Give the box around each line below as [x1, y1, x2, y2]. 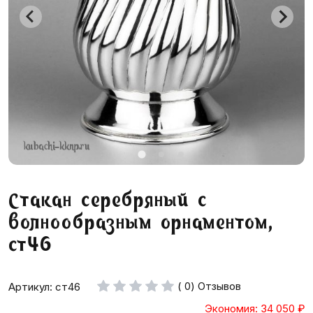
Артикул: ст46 [8, 280, 80, 293]
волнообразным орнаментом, [8, 214, 273, 233]
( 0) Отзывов [177, 279, 241, 293]
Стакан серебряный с [8, 191, 208, 211]
